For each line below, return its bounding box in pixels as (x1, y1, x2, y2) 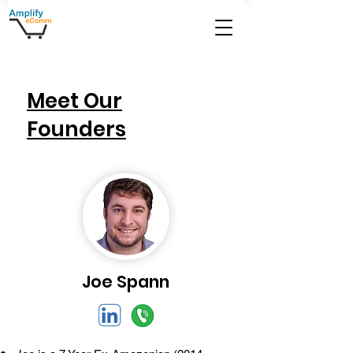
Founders (27, 115, 126, 143)
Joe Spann (82, 270, 169, 293)
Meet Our (27, 87, 122, 115)
